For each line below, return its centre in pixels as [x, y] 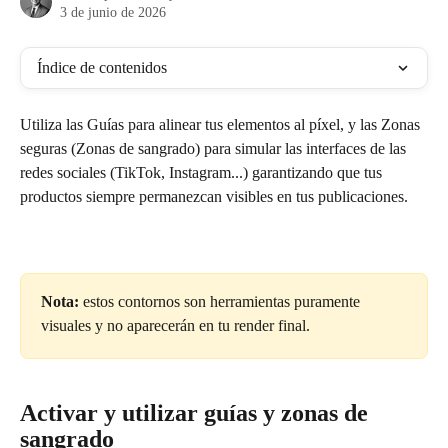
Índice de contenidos [102, 67]
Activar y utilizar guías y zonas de [197, 412]
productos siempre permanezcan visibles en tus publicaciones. [214, 196]
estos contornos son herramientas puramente [221, 302]
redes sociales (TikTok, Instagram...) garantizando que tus [203, 172]
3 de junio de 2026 [113, 12]
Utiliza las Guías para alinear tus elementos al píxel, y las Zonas [222, 124]
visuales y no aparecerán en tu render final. [175, 326]
